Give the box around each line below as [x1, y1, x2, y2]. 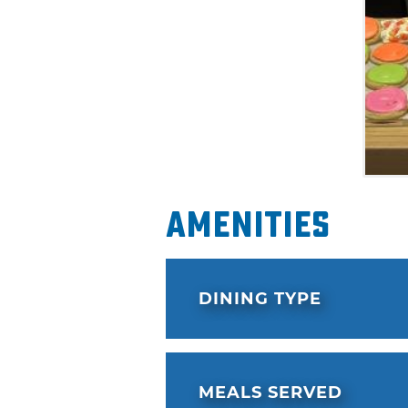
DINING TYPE [199, 289, 321, 309]
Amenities [166, 204, 331, 248]
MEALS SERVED [199, 382, 342, 403]
